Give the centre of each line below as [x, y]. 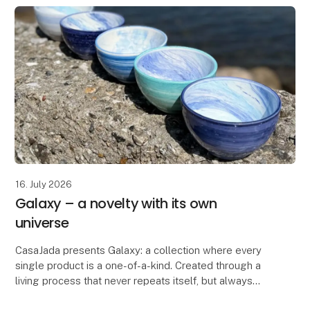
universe [42, 222]
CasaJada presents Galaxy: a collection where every [138, 250]
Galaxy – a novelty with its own [116, 203]
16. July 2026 [43, 184]
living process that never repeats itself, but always [134, 280]
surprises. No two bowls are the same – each [122, 295]
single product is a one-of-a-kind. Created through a [138, 265]
